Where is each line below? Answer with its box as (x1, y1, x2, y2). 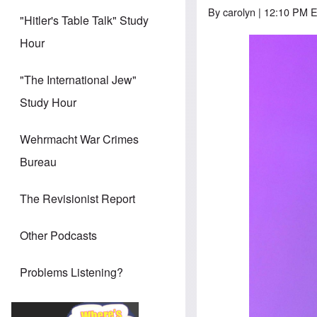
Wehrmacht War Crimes (20, 131, 139, 148)
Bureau (20, 154, 57, 171)
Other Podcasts (20, 227, 97, 244)
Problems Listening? (20, 264, 123, 281)
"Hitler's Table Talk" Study (20, 12, 149, 29)
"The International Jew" (20, 71, 137, 88)
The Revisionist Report (20, 190, 135, 207)
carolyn (223, 4, 256, 19)
